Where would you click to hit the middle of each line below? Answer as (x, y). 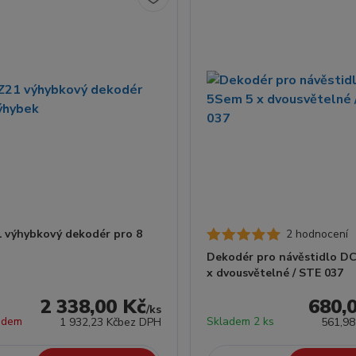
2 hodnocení (317, 234)
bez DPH (139, 322)
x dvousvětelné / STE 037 (275, 273)
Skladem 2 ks (240, 321)
